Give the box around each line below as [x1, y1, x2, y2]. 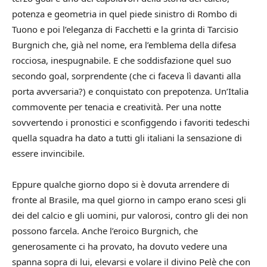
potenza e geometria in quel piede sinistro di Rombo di [12, 7, 237, 20]
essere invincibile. [12, 147, 85, 159]
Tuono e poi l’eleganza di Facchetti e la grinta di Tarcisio [12, 23, 238, 35]
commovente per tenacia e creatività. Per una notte [12, 100, 221, 113]
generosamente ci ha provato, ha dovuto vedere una [12, 240, 227, 252]
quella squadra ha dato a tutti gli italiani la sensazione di [12, 131, 242, 144]
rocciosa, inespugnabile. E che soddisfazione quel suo [12, 54, 231, 66]
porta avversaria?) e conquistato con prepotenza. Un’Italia [12, 85, 249, 97]
